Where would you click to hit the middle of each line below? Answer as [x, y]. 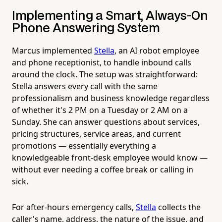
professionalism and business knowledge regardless [111, 98]
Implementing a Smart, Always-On [110, 16]
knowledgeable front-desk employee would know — [110, 157]
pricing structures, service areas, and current [96, 134]
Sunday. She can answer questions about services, [106, 122]
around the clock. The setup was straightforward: [105, 74]
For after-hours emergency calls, [74, 207]
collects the [178, 207]
